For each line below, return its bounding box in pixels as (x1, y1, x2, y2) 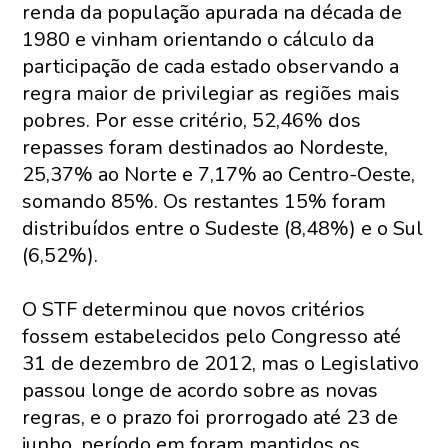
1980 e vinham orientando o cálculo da (22, 26, 375, 53)
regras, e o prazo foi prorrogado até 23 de (22, 404, 399, 431)
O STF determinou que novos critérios (22, 296, 366, 323)
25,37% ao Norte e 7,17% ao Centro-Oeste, (22, 161, 416, 188)
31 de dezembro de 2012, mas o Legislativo (22, 350, 420, 377)
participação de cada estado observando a (22, 53, 400, 80)
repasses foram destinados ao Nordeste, (22, 134, 389, 161)
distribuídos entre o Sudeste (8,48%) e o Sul (22, 215, 424, 242)
